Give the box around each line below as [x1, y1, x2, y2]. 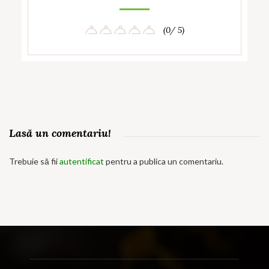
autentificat [59, 156, 104, 166]
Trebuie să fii [9, 156, 59, 166]
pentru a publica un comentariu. [104, 156, 223, 166]
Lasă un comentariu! [9, 125, 111, 140]
